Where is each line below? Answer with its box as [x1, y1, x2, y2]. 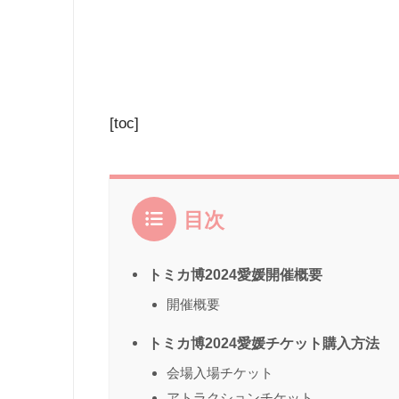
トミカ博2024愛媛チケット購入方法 [148, 335, 379, 352]
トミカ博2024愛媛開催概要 [148, 266, 322, 283]
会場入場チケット [167, 365, 273, 381]
